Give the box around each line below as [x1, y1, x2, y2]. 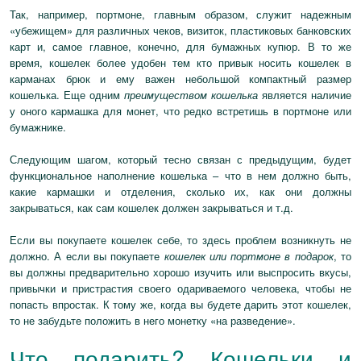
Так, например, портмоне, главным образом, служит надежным [10, 6, 351, 22]
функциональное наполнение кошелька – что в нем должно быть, [10, 168, 351, 183]
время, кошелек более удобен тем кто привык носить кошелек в [10, 55, 351, 70]
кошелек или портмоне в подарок [164, 248, 334, 263]
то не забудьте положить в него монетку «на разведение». [10, 313, 296, 328]
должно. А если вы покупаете [10, 248, 164, 263]
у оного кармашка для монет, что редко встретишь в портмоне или [10, 103, 351, 118]
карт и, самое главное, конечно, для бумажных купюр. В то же [10, 39, 351, 54]
